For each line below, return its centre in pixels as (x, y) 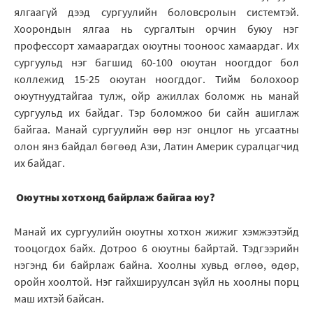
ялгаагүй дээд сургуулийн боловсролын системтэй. (156, 12)
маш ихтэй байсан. (59, 299)
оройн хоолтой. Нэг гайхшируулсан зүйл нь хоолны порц (156, 282)
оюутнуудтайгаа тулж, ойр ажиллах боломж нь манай (156, 96)
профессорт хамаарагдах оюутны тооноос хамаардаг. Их (156, 46)
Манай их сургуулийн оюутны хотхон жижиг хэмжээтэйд (156, 232)
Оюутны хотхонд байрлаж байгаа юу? (116, 197)
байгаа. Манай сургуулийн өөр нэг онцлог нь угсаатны (156, 130)
